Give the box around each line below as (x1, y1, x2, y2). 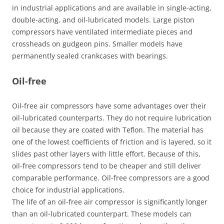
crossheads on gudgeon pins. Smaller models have (12, 39, 182, 48)
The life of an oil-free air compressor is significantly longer (12, 197, 207, 206)
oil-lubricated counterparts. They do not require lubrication (12, 113, 211, 122)
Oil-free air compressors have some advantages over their (12, 101, 206, 110)
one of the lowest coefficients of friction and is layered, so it (12, 137, 211, 146)
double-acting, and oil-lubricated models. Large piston (12, 15, 194, 24)
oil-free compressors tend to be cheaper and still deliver (12, 161, 201, 170)
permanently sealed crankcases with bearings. (12, 51, 168, 60)
